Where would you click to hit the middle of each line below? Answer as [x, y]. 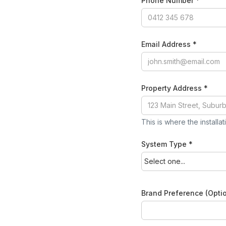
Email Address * [169, 44]
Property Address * [175, 88]
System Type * [167, 144]
